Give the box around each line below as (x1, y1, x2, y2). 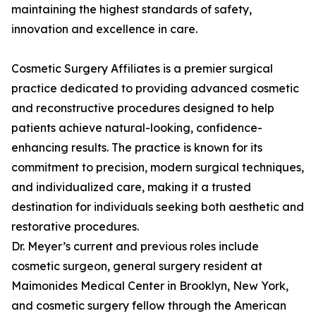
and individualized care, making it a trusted (11, 180, 251, 195)
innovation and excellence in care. (11, 22, 197, 37)
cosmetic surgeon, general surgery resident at (11, 259, 262, 274)
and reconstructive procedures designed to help (11, 101, 274, 116)
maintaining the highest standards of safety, (11, 2, 252, 17)
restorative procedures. (11, 219, 139, 234)
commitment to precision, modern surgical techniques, (11, 160, 304, 175)
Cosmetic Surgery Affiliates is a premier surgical (11, 61, 273, 76)
